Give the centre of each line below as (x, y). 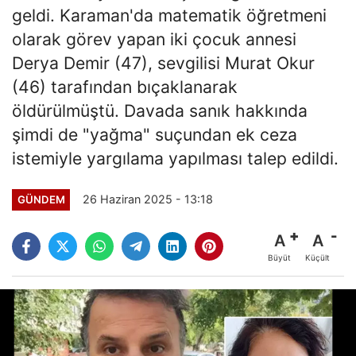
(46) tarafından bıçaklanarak (125, 86)
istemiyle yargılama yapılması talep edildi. (175, 158)
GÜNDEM (41, 199)
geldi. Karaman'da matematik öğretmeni (169, 15)
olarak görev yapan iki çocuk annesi (154, 39)
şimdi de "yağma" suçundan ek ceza (155, 134)
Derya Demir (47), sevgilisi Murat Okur (163, 62)
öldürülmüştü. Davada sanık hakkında (160, 110)
